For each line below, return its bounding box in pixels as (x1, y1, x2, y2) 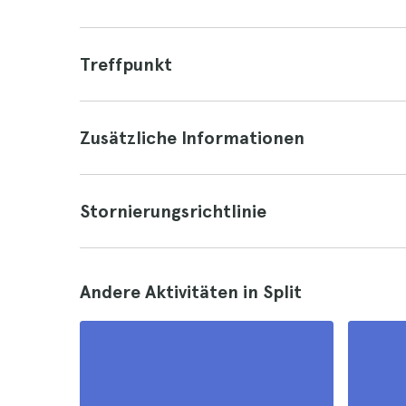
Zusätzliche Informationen (80, 127, 304, 149)
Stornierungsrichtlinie (80, 200, 266, 222)
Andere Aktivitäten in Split (80, 281, 302, 303)
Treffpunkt (80, 53, 172, 75)
